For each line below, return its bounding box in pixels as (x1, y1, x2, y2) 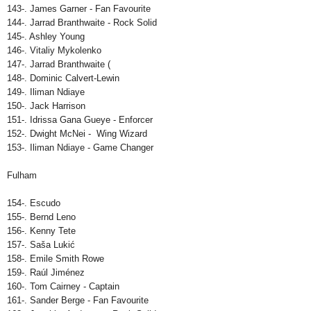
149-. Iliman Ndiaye (7, 87, 85, 98)
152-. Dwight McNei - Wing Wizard (7, 128, 147, 140)
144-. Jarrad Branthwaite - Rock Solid (7, 17, 157, 28)
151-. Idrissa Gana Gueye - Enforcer (7, 115, 153, 126)
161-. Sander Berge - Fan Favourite (7, 295, 149, 306)
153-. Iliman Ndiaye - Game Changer (7, 142, 153, 153)
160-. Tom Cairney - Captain (7, 281, 119, 292)
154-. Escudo (7, 198, 60, 209)
